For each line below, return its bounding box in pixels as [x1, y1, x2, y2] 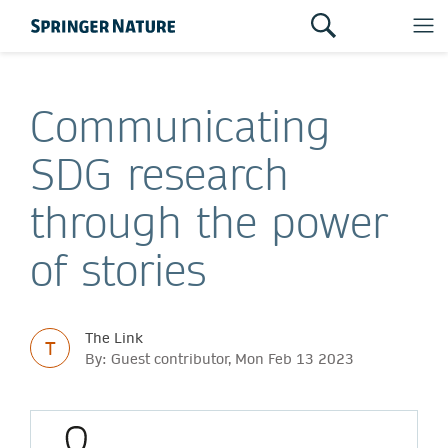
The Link [85, 328, 143, 347]
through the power [30, 195, 388, 249]
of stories [30, 243, 206, 297]
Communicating [30, 99, 331, 153]
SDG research [30, 147, 289, 201]
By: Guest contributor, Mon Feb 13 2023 [85, 349, 354, 368]
